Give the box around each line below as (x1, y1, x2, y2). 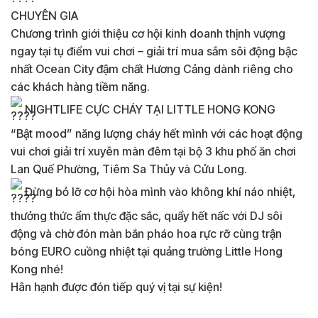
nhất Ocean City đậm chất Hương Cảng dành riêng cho (11, 62, 293, 76)
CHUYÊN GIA (11, 9, 78, 23)
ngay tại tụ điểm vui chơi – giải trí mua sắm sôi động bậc (11, 44, 297, 58)
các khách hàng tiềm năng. (11, 79, 150, 94)
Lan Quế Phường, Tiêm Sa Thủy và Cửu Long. (11, 162, 247, 176)
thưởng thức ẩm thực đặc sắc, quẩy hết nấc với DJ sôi (11, 209, 283, 223)
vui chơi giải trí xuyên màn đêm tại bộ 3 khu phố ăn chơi (11, 144, 296, 158)
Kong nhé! (11, 262, 63, 276)
